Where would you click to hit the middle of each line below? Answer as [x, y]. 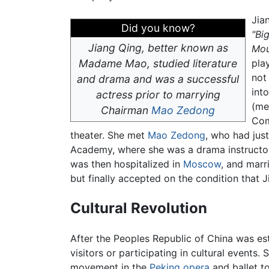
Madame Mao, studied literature [158, 64]
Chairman [126, 110]
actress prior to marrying [158, 95]
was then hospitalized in [127, 164]
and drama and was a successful [158, 79]
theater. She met [109, 135]
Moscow [202, 164]
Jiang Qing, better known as [158, 48]
